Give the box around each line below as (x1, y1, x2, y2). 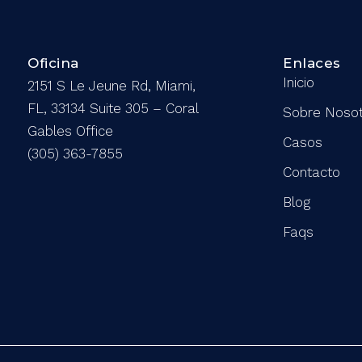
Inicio (283, 74, 315, 91)
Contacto (283, 164, 341, 181)
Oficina (27, 55, 79, 72)
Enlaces (283, 55, 341, 72)
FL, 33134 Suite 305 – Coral (27, 100, 200, 117)
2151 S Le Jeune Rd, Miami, (27, 78, 196, 95)
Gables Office (27, 123, 114, 140)
